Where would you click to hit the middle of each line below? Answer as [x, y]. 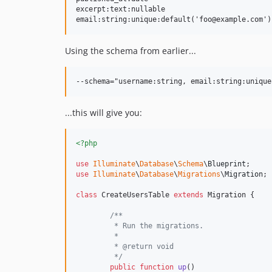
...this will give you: [104, 113]
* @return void [142, 247]
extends [189, 195]
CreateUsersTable [135, 195]
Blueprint [227, 164]
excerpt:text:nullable [121, 9]
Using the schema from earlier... [131, 51]
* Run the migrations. [157, 226]
